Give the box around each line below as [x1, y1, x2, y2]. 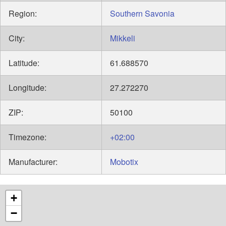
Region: [9, 8, 37, 20]
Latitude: [9, 57, 39, 69]
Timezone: [9, 131, 46, 143]
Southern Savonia [110, 8, 175, 20]
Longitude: [9, 82, 46, 94]
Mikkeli [110, 32, 135, 44]
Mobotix [110, 156, 138, 168]
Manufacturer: [9, 156, 58, 168]
